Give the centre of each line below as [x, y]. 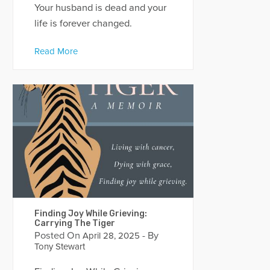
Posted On [57, 235]
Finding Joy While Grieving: [90, 213]
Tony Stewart [59, 246]
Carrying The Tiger [74, 223]
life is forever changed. [83, 23]
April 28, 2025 [110, 235]
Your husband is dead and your [100, 8]
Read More [56, 51]
